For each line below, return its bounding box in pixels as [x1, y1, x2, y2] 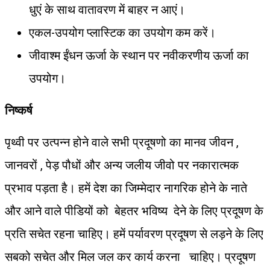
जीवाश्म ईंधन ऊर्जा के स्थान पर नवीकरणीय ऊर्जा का [29, 48, 249, 63]
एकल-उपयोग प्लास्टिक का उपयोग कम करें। [29, 25, 216, 40]
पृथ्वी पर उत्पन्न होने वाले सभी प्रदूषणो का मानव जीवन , [5, 134, 239, 149]
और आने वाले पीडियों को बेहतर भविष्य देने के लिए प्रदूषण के [5, 203, 263, 218]
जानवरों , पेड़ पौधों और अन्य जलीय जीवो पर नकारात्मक [5, 157, 239, 172]
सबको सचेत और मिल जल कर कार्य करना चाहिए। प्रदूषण [5, 249, 256, 264]
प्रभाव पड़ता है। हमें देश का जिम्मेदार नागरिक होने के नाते [5, 180, 247, 195]
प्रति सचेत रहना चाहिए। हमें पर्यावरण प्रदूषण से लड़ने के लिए [5, 226, 263, 241]
